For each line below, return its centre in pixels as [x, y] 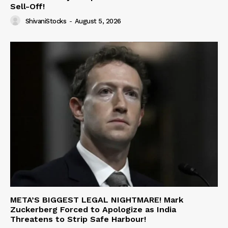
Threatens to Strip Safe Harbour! [78, 219]
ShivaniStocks [46, 21]
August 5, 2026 [98, 21]
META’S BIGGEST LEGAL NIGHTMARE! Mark [97, 200]
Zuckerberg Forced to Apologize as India [93, 210]
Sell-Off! [27, 6]
